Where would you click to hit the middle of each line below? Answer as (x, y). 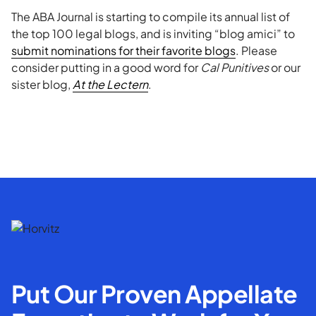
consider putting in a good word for (106, 67)
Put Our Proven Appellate (154, 293)
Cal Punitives (235, 67)
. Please (256, 50)
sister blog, (42, 84)
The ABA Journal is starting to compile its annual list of (151, 17)
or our (285, 67)
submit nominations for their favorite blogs (123, 50)
